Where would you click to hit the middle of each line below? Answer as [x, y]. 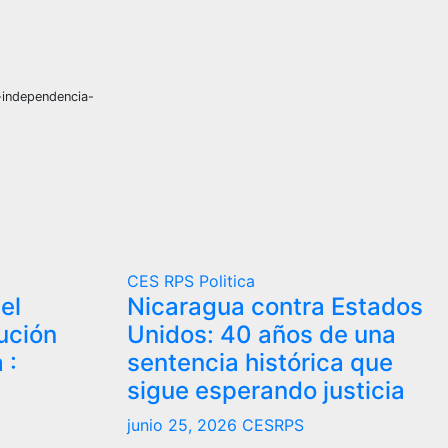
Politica [227, 280]
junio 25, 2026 [184, 424]
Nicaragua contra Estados [275, 306]
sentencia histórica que [260, 362]
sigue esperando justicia [266, 390]
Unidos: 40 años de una [261, 334]
